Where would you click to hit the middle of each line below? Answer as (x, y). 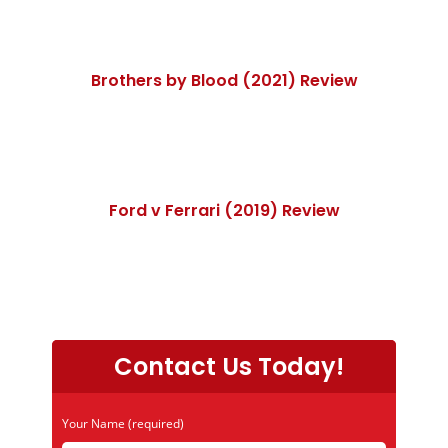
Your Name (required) (123, 424)
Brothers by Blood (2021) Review (224, 81)
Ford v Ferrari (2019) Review (224, 211)
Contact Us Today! (229, 367)
